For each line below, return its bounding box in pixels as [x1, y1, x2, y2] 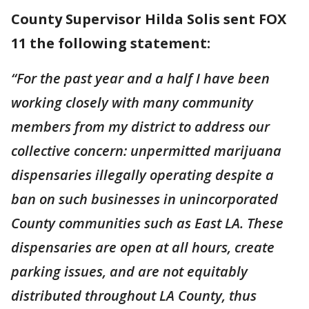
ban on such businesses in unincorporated [11, 190, 278, 208]
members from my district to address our [11, 117, 270, 136]
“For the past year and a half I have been [11, 69, 270, 88]
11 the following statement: [11, 34, 210, 52]
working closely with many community [11, 93, 253, 112]
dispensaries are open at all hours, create [11, 238, 275, 257]
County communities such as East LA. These [11, 214, 283, 232]
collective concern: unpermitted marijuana [11, 141, 281, 160]
